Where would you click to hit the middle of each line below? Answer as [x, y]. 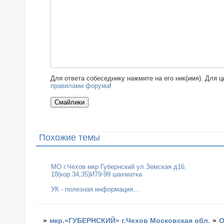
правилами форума [80, 85]
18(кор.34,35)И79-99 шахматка [97, 174]
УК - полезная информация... [95, 189]
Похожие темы [69, 137]
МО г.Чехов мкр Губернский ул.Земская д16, [119, 166]
